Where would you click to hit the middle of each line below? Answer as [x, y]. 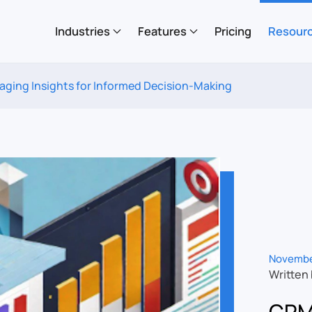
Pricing [233, 31]
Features [162, 31]
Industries [83, 31]
